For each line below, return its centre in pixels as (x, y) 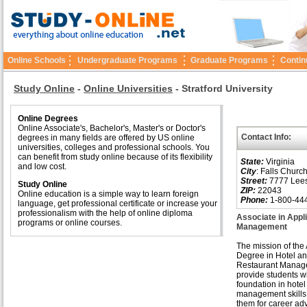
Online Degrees (48, 119)
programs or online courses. (70, 223)
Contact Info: (266, 137)
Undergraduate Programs (127, 60)
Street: (254, 181)
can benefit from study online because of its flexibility (115, 157)
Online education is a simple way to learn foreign (108, 194)
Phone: (254, 200)
